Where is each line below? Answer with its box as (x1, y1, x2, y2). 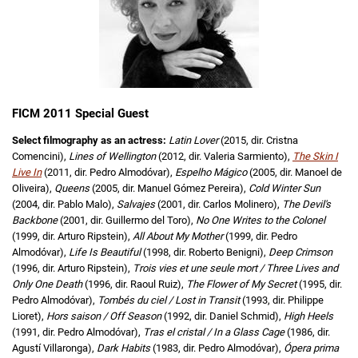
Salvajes (117, 198, 157, 211)
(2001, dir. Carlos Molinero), (157, 198, 282, 211)
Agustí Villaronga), (12, 342, 97, 355)
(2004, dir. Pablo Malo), (12, 198, 117, 211)
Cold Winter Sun (249, 182, 320, 195)
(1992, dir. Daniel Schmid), (164, 310, 284, 323)
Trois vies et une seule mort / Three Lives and (133, 262, 338, 275)
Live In (12, 166, 42, 179)
